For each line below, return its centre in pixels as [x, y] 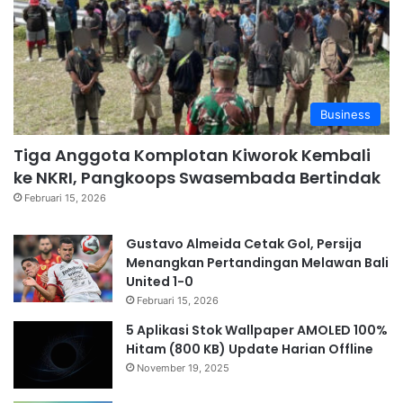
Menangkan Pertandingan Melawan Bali [257, 262]
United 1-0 [160, 281]
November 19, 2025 [183, 367]
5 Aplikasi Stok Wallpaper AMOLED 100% [257, 330]
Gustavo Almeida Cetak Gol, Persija [244, 243]
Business [345, 114]
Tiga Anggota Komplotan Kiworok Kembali [192, 155]
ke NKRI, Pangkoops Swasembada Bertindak [197, 177]
